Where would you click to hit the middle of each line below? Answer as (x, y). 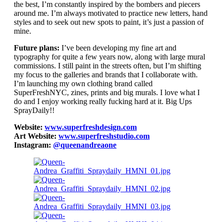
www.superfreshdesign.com (91, 127)
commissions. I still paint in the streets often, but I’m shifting (108, 66)
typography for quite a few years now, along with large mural (110, 57)
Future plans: (38, 48)
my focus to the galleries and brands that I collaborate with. (106, 75)
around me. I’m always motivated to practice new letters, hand (111, 13)
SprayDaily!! (34, 110)
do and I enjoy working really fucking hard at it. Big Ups (103, 101)
